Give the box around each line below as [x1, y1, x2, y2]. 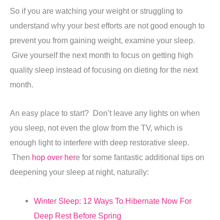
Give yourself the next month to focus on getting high [10, 50, 193, 59]
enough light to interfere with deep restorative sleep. [10, 138, 189, 147]
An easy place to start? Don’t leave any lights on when [10, 109, 200, 118]
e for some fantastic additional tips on [76, 153, 204, 162]
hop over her [32, 153, 76, 162]
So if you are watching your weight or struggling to [10, 6, 183, 15]
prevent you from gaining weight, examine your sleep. [10, 35, 195, 45]
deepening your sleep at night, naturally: [10, 167, 149, 177]
